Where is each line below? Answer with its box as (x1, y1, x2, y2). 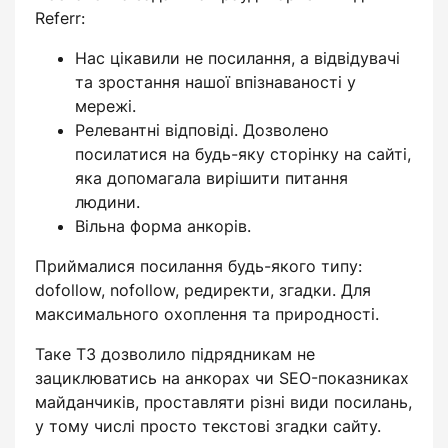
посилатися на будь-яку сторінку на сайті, (75, 144, 411, 164)
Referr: (35, 8, 85, 28)
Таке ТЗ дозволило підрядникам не (35, 344, 315, 364)
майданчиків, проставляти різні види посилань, (35, 392, 412, 412)
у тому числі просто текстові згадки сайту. (35, 416, 381, 436)
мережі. (75, 96, 136, 116)
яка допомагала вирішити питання (75, 168, 348, 188)
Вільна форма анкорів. (75, 216, 251, 236)
